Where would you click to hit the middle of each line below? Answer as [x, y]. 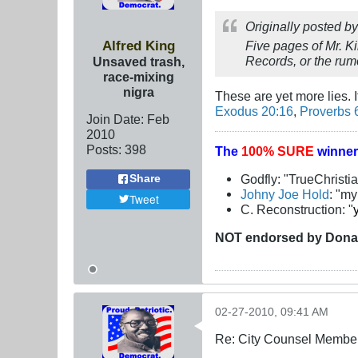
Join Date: [115, 119]
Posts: [104, 149]
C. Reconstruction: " [297, 210]
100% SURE [279, 151]
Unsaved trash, [138, 61]
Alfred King [138, 45]
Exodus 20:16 [254, 111]
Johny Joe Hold [285, 195]
